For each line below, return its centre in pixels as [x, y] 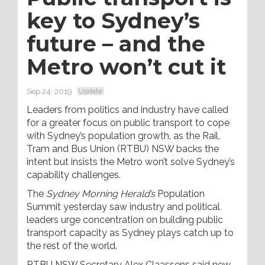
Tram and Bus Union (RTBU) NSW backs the [123, 149]
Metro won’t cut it [126, 67]
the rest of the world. [72, 246]
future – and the [116, 44]
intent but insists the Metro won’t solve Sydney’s [131, 162]
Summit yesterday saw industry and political [123, 207]
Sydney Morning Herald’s [101, 194]
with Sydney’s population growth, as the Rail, [123, 136]
